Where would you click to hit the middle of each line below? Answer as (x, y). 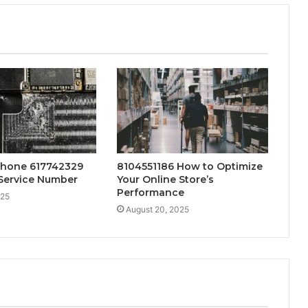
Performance (150, 193)
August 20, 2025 (157, 210)
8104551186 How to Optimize (189, 167)
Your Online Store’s (165, 180)
